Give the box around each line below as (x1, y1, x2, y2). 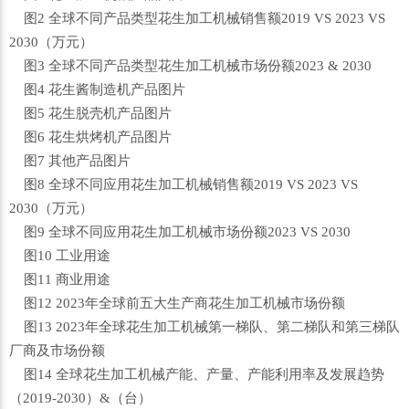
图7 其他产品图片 (9, 153, 131, 168)
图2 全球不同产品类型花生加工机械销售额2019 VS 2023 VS (9, 11, 385, 26)
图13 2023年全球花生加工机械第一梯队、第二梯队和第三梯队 (9, 320, 400, 334)
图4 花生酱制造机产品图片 (9, 82, 185, 97)
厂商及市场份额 (9, 343, 105, 358)
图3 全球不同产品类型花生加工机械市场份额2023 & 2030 (9, 58, 372, 73)
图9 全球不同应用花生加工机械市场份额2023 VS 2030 (9, 225, 351, 239)
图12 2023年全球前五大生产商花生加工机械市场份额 (9, 296, 345, 310)
